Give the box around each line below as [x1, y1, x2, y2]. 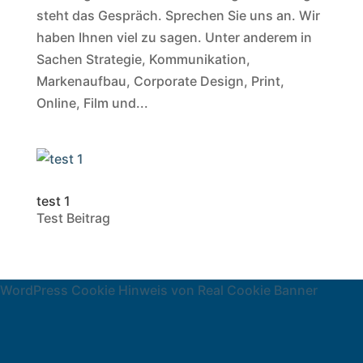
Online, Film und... [36, 95, 148, 111]
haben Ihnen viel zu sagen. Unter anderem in [36, 29, 312, 45]
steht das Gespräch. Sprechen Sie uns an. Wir [36, 7, 320, 23]
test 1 [36, 193, 70, 209]
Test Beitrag [36, 210, 110, 226]
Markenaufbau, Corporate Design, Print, [36, 73, 284, 89]
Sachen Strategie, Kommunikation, [36, 51, 250, 67]
